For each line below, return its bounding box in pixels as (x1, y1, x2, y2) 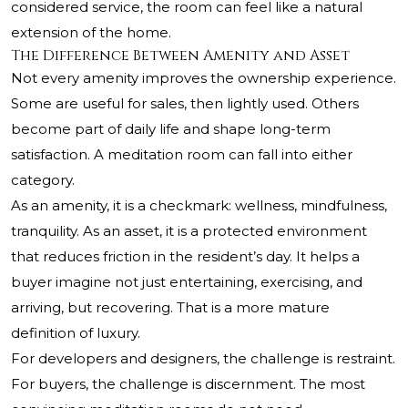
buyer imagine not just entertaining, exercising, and (11, 273, 362, 291)
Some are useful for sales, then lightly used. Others (11, 95, 359, 113)
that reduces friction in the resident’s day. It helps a (11, 248, 360, 266)
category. (11, 171, 75, 189)
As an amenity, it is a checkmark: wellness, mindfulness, (11, 197, 387, 215)
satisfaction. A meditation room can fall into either (11, 146, 352, 164)
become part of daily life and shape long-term (11, 120, 331, 138)
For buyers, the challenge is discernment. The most (11, 375, 365, 393)
